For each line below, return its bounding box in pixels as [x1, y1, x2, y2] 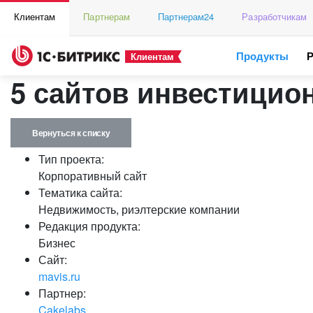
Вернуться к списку [32, 126, 110, 139]
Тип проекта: [38, 151, 104, 167]
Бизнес [38, 235, 75, 251]
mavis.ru [38, 268, 80, 284]
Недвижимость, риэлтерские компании [38, 201, 240, 217]
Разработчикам [242, 10, 307, 23]
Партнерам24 [157, 10, 214, 23]
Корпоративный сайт [38, 168, 147, 184]
